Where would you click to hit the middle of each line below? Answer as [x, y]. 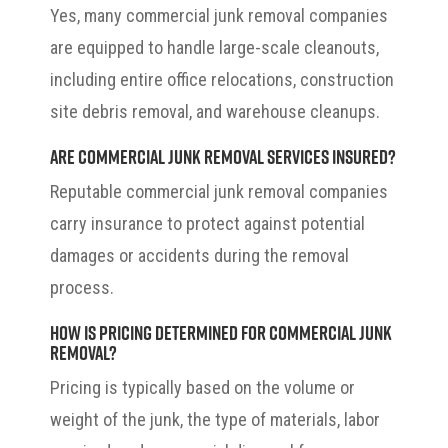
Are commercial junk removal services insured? [223, 155]
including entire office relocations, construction [222, 79]
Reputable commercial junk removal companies [219, 191]
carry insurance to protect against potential [207, 223]
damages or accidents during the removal [199, 255]
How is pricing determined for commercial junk [221, 331]
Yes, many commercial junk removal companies [219, 15]
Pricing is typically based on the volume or [202, 387]
